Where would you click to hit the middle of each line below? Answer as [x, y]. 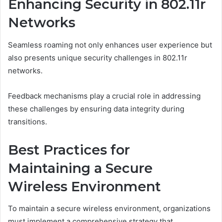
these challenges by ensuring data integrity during [96, 109]
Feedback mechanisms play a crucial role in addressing [104, 96]
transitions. [28, 121]
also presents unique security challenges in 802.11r [98, 57]
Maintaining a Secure [80, 168]
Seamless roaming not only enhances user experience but [110, 45]
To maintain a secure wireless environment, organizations [109, 209]
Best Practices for [69, 150]
